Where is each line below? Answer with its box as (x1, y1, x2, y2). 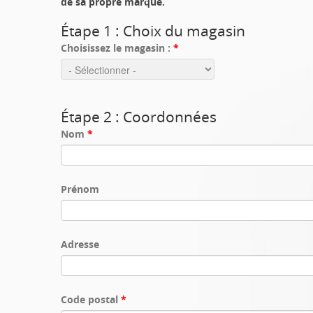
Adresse (61, 238, 99, 251)
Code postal (61, 293, 121, 306)
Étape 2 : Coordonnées (61, 107, 217, 126)
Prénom (61, 182, 99, 196)
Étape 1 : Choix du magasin (61, 21, 245, 41)
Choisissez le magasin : (61, 41, 173, 54)
